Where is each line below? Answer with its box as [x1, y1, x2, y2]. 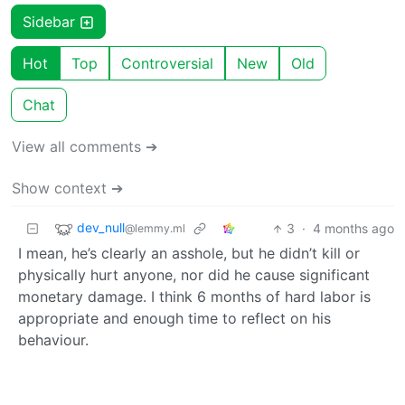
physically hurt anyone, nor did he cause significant [18, 266, 370, 285]
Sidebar [23, 13, 80, 32]
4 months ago [313, 221, 394, 237]
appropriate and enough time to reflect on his [18, 309, 331, 328]
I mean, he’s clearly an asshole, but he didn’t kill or [18, 244, 360, 263]
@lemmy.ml [125, 221, 185, 236]
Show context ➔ [12, 179, 123, 198]
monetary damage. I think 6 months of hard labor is [18, 287, 371, 306]
